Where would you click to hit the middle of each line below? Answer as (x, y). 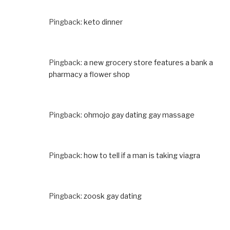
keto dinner (103, 22)
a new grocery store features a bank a (148, 62)
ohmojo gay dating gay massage (139, 114)
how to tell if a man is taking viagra (142, 155)
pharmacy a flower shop (89, 74)
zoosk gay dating (113, 196)
